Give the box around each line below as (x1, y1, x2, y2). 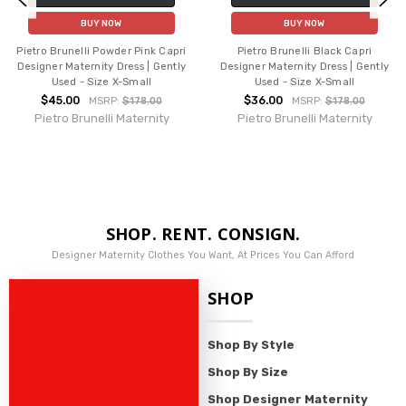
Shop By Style (208, 338, 295, 353)
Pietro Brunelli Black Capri (237, 45, 372, 58)
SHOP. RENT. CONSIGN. (105, 222, 301, 245)
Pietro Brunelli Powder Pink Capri (16, 45, 187, 58)
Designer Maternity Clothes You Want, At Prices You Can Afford (52, 248, 354, 261)
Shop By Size (208, 365, 288, 380)
